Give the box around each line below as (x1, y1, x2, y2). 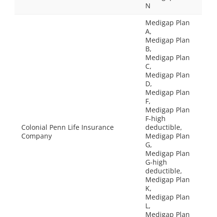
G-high (145, 157, 167, 167)
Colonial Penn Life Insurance (21, 123, 114, 132)
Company (21, 131, 52, 140)
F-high (145, 114, 166, 123)
